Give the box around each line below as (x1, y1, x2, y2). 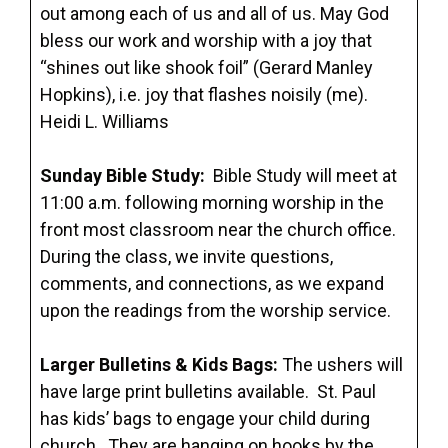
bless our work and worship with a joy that (40, 30, 372, 51)
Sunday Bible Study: (40, 165, 205, 186)
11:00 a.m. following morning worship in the (40, 192, 384, 213)
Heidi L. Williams (40, 111, 169, 132)
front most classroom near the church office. (40, 219, 396, 240)
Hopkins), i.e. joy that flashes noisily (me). (40, 84, 376, 105)
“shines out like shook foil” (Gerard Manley (40, 57, 373, 78)
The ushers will (282, 354, 403, 375)
